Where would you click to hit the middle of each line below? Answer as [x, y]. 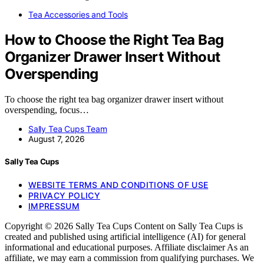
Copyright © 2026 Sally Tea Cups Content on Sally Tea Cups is [124, 226]
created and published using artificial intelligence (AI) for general [125, 236]
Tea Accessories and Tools [78, 15]
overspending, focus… [47, 110]
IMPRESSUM [54, 206]
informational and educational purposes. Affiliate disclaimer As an [127, 247]
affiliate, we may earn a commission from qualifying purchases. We [129, 258]
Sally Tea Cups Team [68, 129]
